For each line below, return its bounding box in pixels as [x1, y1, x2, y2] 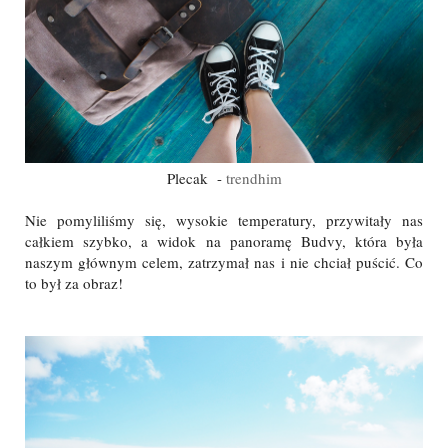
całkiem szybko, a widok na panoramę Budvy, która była [25, 230, 423, 251]
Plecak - [166, 167, 226, 188]
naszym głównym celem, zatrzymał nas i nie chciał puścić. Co [25, 251, 423, 272]
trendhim [225, 167, 282, 188]
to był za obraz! [25, 272, 123, 293]
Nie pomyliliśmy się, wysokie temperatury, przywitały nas [25, 209, 423, 230]
